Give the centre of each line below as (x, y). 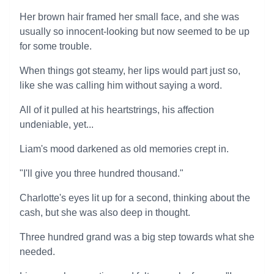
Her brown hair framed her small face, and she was (129, 17)
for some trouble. (56, 46)
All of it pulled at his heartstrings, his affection (117, 110)
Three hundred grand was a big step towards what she (137, 237)
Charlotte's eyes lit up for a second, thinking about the (135, 198)
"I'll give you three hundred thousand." (102, 173)
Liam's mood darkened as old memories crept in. (124, 149)
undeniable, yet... (57, 124)
